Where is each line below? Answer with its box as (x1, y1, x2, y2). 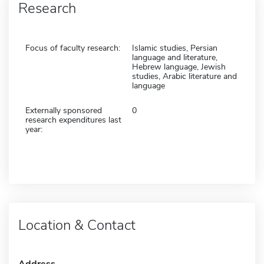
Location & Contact (18, 215, 136, 235)
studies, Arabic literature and (132, 70, 237, 82)
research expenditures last (25, 114, 121, 126)
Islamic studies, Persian (132, 42, 217, 54)
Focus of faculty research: (25, 42, 120, 54)
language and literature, (132, 51, 217, 63)
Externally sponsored (25, 104, 102, 116)
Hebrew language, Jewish (132, 61, 226, 72)
